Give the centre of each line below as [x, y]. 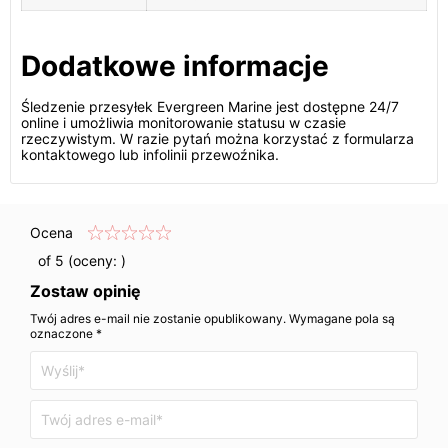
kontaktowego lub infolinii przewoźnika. [150, 154]
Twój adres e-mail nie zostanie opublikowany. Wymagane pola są [212, 318]
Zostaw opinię [85, 291]
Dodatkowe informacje [175, 66]
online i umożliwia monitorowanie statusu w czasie [183, 122]
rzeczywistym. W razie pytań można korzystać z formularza [217, 138]
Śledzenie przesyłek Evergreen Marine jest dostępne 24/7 [210, 106]
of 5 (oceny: [75, 260]
